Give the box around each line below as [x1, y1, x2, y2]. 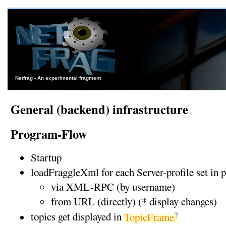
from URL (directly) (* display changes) [50, 194, 217, 209]
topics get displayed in [30, 209, 124, 224]
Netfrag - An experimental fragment [15, 75, 101, 81]
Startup [30, 150, 62, 165]
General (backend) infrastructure [10, 100, 188, 119]
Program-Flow [10, 125, 87, 143]
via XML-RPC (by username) [50, 180, 175, 194]
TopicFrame [124, 209, 174, 224]
